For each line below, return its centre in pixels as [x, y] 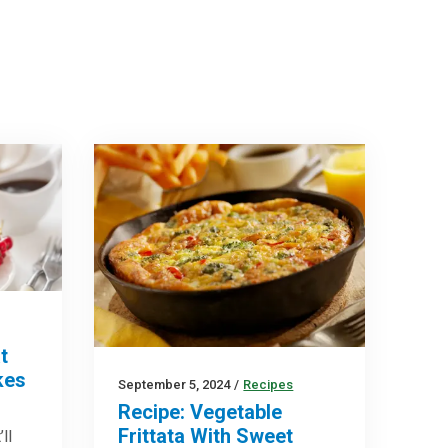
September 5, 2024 [174, 384]
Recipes [268, 384]
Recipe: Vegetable [200, 411]
